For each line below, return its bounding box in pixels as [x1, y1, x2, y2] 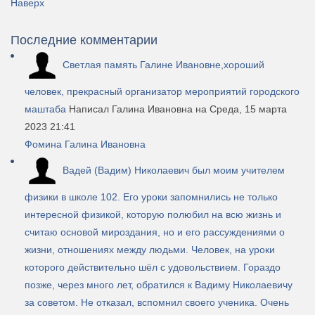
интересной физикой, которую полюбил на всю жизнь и [25, 209, 281, 221]
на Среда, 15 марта [195, 103, 287, 115]
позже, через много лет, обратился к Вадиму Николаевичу [25, 279, 292, 291]
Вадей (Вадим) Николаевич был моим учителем [63, 164, 285, 176]
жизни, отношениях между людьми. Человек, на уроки [25, 244, 275, 256]
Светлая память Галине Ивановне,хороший [63, 58, 264, 70]
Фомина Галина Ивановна [25, 139, 146, 150]
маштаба [25, 103, 66, 115]
